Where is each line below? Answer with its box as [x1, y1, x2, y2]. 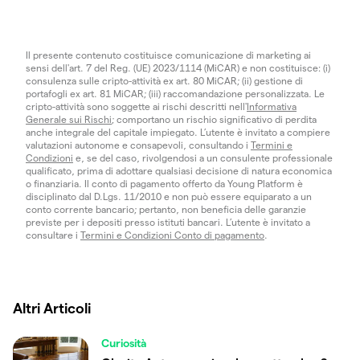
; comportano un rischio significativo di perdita [112, 113, 317, 125]
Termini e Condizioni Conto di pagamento [80, 229, 264, 240]
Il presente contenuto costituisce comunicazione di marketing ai [26, 49, 311, 60]
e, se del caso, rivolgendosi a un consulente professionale [73, 152, 333, 163]
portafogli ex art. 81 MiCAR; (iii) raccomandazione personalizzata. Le [26, 88, 325, 99]
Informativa [247, 100, 297, 112]
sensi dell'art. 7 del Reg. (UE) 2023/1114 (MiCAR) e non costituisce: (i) [26, 62, 330, 73]
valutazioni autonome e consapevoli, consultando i [26, 139, 251, 150]
